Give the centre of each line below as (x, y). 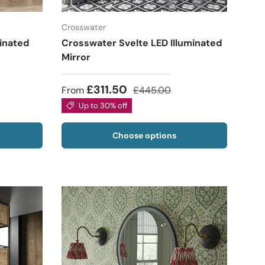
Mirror (76, 57)
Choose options (144, 136)
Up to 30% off (103, 106)
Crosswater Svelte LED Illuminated (142, 43)
